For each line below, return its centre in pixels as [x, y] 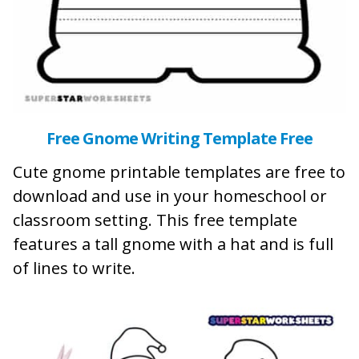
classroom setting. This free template [155, 220]
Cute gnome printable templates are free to [179, 171]
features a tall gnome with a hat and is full [173, 244]
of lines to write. [74, 268]
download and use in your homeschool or [170, 196]
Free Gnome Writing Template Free [179, 138]
